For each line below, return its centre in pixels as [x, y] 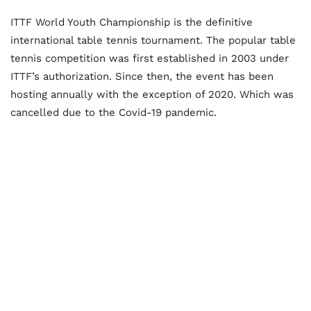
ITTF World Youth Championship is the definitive [132, 22]
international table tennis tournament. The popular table [153, 40]
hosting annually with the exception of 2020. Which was [152, 94]
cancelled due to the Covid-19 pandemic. [114, 112]
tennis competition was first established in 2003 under [150, 58]
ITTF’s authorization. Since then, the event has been [142, 76]
